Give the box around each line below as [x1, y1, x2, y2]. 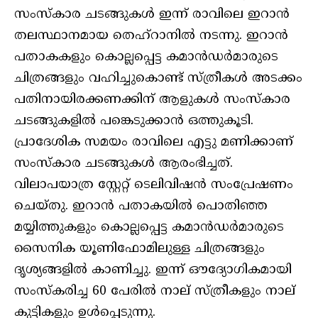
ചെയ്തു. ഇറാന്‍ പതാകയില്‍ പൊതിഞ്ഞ [14, 198, 268, 215]
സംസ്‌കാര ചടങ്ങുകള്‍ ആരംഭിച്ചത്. [14, 155, 233, 172]
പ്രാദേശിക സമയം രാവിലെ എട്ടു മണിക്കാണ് [14, 134, 293, 151]
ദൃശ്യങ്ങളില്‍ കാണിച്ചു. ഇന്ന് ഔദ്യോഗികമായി [14, 262, 292, 279]
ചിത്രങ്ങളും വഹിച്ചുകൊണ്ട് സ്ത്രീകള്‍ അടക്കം [14, 70, 302, 87]
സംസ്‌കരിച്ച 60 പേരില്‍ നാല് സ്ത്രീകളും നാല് [14, 283, 295, 300]
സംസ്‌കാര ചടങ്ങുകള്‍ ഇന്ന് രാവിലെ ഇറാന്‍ [14, 6, 290, 23]
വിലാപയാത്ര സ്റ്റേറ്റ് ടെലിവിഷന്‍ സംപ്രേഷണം [14, 177, 293, 194]
